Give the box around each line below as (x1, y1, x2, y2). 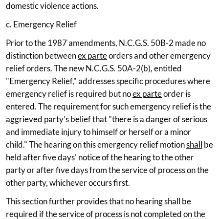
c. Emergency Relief (6, 19, 77, 29)
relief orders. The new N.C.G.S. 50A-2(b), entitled (6, 63, 182, 73)
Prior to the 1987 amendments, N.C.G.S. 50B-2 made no (6, 37, 206, 48)
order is (162, 88, 191, 99)
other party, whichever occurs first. (6, 177, 130, 188)
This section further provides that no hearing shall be (6, 196, 191, 206)
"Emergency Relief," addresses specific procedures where (6, 75, 210, 86)
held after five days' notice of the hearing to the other (6, 152, 194, 162)
